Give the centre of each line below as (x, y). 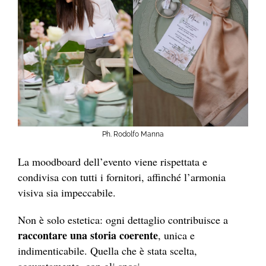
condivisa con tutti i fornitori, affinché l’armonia (122, 177)
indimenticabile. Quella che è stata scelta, (107, 251)
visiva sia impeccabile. (67, 193)
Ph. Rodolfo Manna (133, 134)
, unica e (176, 235)
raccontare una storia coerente (88, 235)
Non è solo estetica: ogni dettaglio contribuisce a (123, 220)
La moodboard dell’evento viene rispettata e (113, 162)
